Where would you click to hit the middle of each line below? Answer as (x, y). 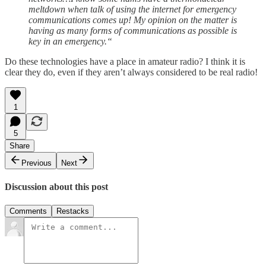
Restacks (73, 211)
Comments (28, 211)
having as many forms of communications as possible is (133, 30)
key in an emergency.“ (70, 41)
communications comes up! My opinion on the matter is (133, 20)
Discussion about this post (56, 186)
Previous (37, 163)
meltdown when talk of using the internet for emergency (132, 9)
